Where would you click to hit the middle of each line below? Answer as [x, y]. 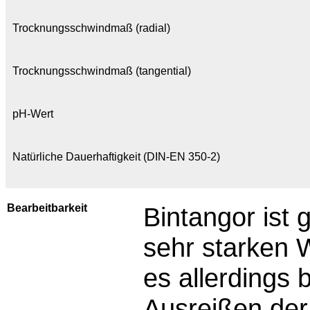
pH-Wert [33, 114]
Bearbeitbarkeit [47, 208]
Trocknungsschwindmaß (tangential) [102, 71]
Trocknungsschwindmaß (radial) [91, 28]
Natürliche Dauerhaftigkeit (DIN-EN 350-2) [116, 157]
